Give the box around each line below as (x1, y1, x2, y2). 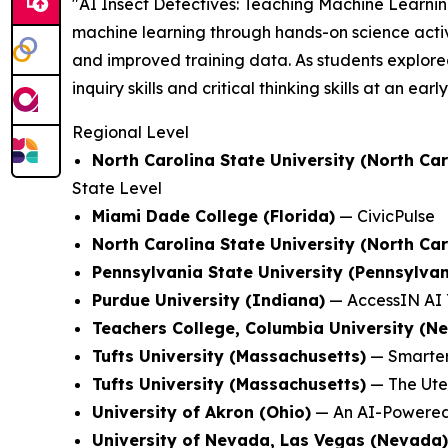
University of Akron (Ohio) (92, 402, 311, 422)
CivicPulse (357, 206, 435, 226)
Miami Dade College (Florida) (92, 206, 335, 226)
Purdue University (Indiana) (92, 290, 325, 310)
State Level (72, 178, 162, 198)
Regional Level (72, 122, 189, 142)
